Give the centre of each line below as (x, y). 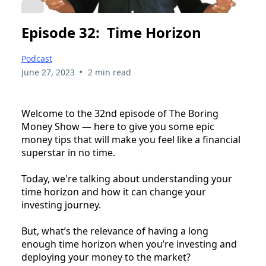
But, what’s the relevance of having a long (115, 231)
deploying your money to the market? (106, 257)
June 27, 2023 (48, 72)
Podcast (37, 59)
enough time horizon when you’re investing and (129, 244)
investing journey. (61, 205)
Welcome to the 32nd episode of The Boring (120, 114)
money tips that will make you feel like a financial (131, 140)
